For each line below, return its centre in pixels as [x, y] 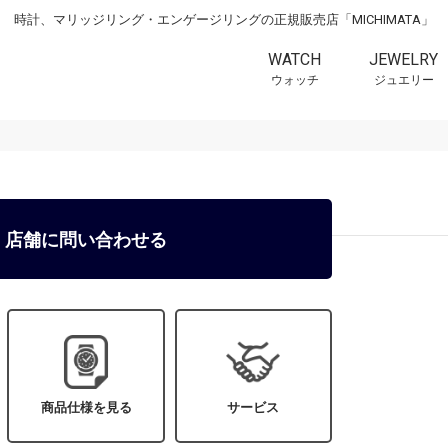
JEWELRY [403, 59]
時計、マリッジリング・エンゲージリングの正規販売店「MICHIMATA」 [224, 19]
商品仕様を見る [86, 407]
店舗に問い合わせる [86, 239]
